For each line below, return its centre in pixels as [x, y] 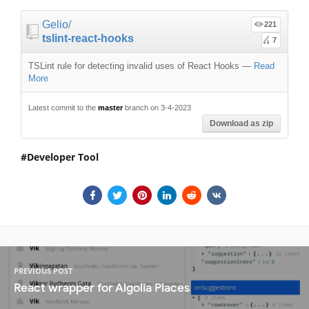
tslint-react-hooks [88, 38]
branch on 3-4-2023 [157, 107]
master [110, 107]
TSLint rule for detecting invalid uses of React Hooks [134, 66]
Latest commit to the [63, 107]
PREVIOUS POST [43, 271]
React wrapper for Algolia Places [102, 288]
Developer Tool [63, 157]
